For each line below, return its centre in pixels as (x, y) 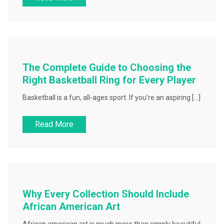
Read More (54, 124)
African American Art (71, 206)
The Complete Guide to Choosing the (107, 67)
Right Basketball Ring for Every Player (109, 80)
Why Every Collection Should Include (106, 194)
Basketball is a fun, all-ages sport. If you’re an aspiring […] (111, 97)
